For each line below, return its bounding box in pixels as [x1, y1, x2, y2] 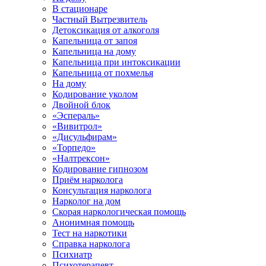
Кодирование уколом [52, 89, 138, 99]
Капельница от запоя [52, 36, 137, 46]
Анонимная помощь [52, 217, 134, 227]
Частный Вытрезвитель [52, 14, 147, 24]
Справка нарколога [52, 239, 130, 249]
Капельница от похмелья [52, 68, 153, 78]
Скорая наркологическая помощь [52, 207, 186, 217]
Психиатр [52, 249, 92, 259]
